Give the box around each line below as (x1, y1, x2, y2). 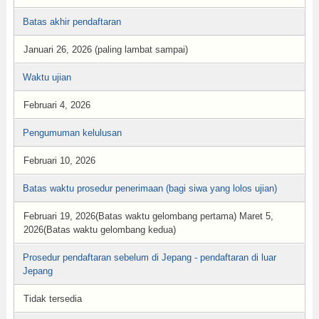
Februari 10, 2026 (23, 155, 95, 166)
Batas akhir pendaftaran (22, 16, 121, 27)
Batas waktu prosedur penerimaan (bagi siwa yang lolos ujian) (22, 183, 277, 194)
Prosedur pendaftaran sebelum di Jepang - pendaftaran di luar (22, 252, 276, 263)
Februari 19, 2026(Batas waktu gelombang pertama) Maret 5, (23, 211, 273, 221)
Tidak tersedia (23, 293, 82, 304)
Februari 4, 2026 (23, 100, 90, 110)
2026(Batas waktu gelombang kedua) (23, 224, 176, 235)
